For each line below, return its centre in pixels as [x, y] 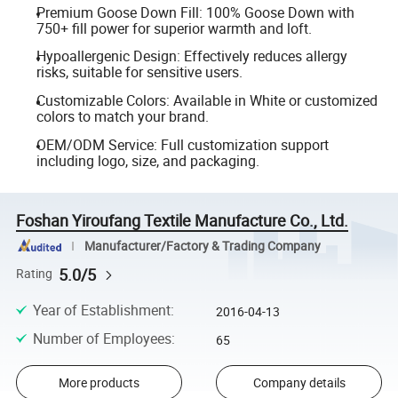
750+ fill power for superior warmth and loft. [174, 28]
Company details [299, 382]
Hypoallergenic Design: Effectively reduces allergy [191, 56]
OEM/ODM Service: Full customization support [182, 144]
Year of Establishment [101, 310]
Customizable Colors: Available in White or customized [207, 101]
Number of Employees [102, 339]
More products [99, 382]
